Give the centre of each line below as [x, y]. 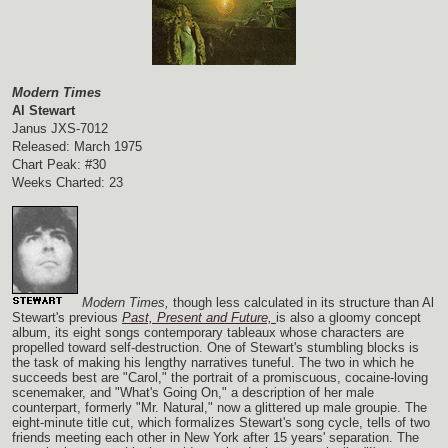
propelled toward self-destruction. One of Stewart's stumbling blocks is [215, 348]
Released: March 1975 [77, 147]
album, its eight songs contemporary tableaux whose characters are [208, 333]
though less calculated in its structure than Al [303, 303]
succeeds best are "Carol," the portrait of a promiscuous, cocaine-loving [220, 378]
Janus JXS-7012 [60, 129]
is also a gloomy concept [348, 318]
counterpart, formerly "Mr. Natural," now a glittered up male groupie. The [219, 408]
